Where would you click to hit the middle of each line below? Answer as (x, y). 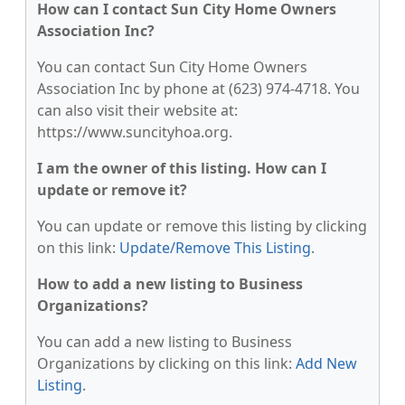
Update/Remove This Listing (215, 248)
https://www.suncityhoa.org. (135, 132)
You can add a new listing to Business (165, 342)
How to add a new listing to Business (170, 284)
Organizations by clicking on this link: (166, 363)
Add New (326, 363)
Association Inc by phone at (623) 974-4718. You (198, 89)
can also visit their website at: (137, 110)
